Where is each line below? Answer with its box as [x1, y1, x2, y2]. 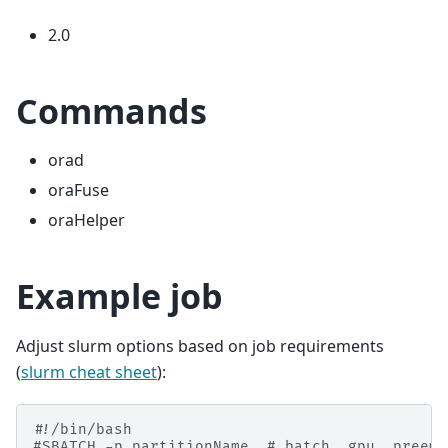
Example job [16, 273, 223, 320]
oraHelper [48, 209, 125, 232]
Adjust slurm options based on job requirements [16, 335, 384, 358]
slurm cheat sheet [21, 361, 157, 384]
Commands [16, 87, 207, 134]
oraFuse [48, 179, 109, 202]
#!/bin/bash [33, 420, 132, 438]
